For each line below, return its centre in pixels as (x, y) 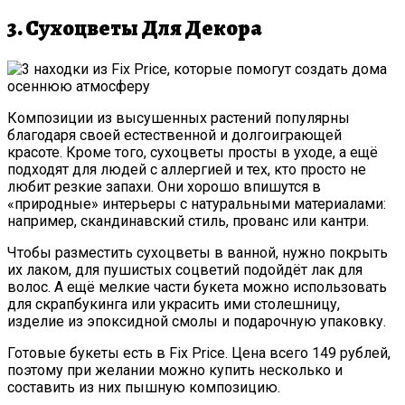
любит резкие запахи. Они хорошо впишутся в (164, 186)
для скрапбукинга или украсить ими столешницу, (174, 304)
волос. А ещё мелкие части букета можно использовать (197, 287)
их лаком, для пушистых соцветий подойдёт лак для (185, 269)
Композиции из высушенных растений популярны (179, 118)
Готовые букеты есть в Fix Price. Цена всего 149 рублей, (199, 353)
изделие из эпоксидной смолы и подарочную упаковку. (198, 321)
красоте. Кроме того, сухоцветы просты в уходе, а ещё (193, 152)
